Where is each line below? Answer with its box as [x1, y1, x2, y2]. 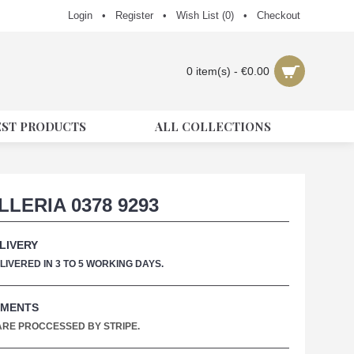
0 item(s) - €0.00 [186, 65, 269, 77]
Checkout [257, 9, 300, 21]
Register [115, 9, 153, 21]
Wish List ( [176, 9, 225, 21]
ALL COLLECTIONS [155, 119, 271, 134]
